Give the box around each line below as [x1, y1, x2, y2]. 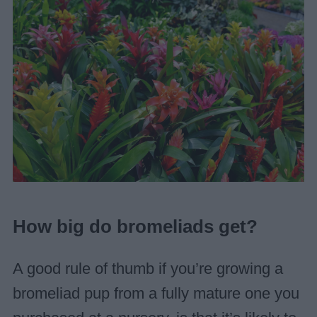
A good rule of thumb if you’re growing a [12, 260, 283, 277]
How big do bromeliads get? [12, 216, 258, 238]
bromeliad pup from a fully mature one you [12, 284, 299, 302]
